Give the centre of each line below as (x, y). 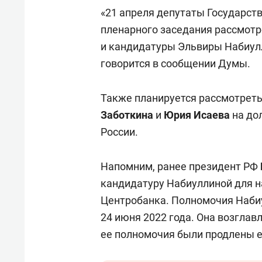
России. (119, 132)
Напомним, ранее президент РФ (180, 166)
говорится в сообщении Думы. (175, 63)
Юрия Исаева (197, 115)
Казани (71, 8)
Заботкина (128, 115)
